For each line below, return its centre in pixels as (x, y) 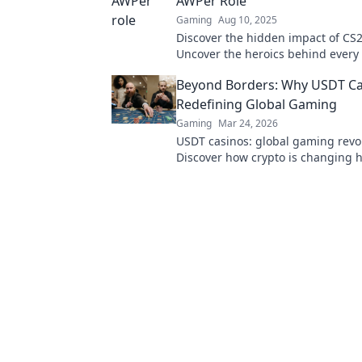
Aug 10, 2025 (248, 20)
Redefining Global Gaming (257, 104)
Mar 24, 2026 (248, 123)
